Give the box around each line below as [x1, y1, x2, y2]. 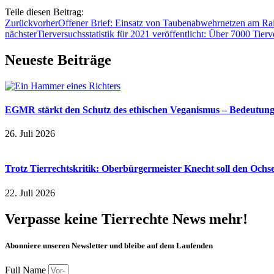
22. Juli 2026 [5, 187, 55, 198]
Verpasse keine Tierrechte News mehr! [5, 210, 248, 227]
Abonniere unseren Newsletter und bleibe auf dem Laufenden [5, 240, 213, 250]
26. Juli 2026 [5, 128, 55, 139]
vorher [33, 17, 58, 28]
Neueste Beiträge [5, 51, 111, 68]
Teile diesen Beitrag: [5, 6, 84, 17]
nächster [5, 28, 37, 39]
